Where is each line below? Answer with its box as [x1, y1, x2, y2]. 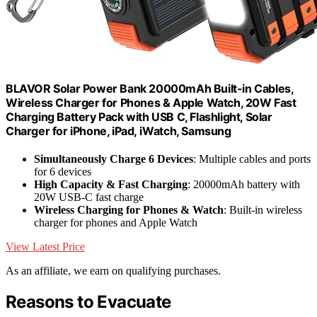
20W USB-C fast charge [34, 191, 144, 204]
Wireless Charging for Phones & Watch [34, 204, 224, 217]
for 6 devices [34, 166, 91, 178]
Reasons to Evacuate [6, 292, 171, 313]
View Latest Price [6, 241, 85, 253]
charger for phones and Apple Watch [34, 217, 197, 229]
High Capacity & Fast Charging [34, 178, 188, 191]
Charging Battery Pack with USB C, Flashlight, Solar [6, 109, 272, 124]
